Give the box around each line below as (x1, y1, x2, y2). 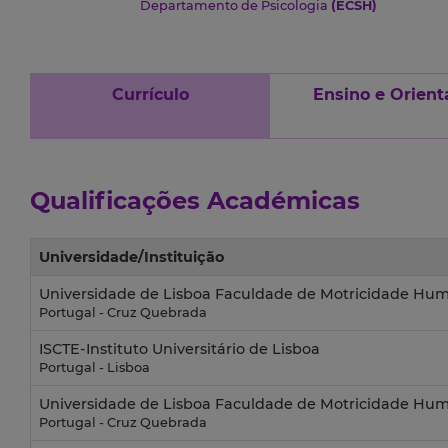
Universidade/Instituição (39, 248, 224, 267)
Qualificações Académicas (30, 186, 360, 216)
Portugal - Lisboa (39, 360, 150, 376)
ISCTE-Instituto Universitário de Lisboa (39, 340, 320, 359)
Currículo (111, 85, 189, 105)
